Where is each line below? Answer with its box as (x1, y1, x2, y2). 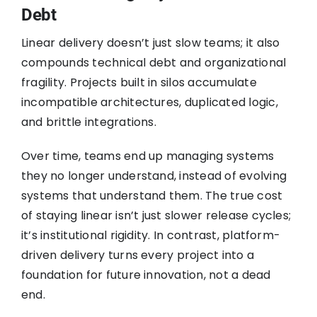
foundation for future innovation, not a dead (21, 266, 271, 283)
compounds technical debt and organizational (21, 54, 287, 71)
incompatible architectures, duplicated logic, (21, 93, 278, 110)
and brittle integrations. (21, 113, 156, 130)
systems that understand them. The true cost (21, 187, 283, 204)
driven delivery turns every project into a (21, 246, 255, 263)
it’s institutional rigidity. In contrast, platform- (21, 226, 281, 243)
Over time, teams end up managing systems (21, 147, 275, 164)
